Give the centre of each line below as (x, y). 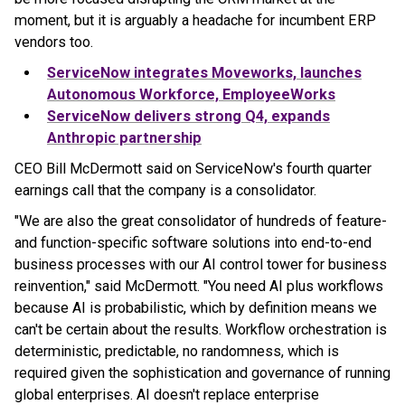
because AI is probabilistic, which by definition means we (196, 307)
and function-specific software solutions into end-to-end (193, 242)
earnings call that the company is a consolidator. (165, 190)
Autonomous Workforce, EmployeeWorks (191, 94)
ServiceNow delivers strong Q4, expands (188, 116)
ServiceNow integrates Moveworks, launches (204, 72)
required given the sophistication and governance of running (202, 372)
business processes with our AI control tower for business (201, 264)
